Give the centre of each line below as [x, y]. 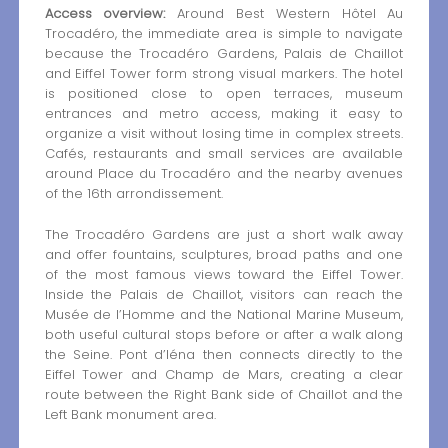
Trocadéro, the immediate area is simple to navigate [224, 34]
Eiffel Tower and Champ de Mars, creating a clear [224, 374]
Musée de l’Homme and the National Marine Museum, [224, 314]
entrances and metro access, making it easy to [224, 114]
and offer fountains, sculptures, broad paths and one [224, 254]
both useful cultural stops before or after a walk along [224, 334]
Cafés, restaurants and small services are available [224, 154]
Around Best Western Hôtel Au [284, 14]
